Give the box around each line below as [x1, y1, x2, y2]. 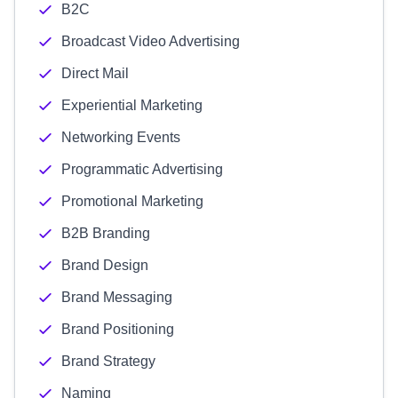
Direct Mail [61, 66, 129, 81]
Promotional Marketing [61, 194, 203, 209]
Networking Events [61, 130, 180, 145]
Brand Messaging [61, 290, 172, 305]
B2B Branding [61, 226, 150, 241]
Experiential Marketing [61, 98, 203, 113]
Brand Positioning [61, 322, 174, 337]
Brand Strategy [61, 354, 155, 369]
